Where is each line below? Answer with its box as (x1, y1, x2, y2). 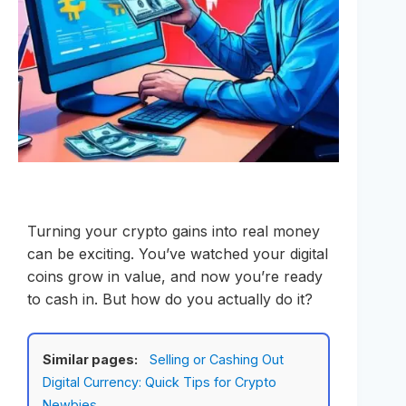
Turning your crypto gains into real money (27, 222, 320, 241)
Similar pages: (43, 352, 138, 368)
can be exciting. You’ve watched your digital (27, 245, 328, 264)
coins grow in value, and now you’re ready (27, 267, 323, 286)
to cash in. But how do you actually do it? (27, 290, 313, 309)
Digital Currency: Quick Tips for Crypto (43, 374, 276, 391)
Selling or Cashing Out (150, 352, 284, 368)
